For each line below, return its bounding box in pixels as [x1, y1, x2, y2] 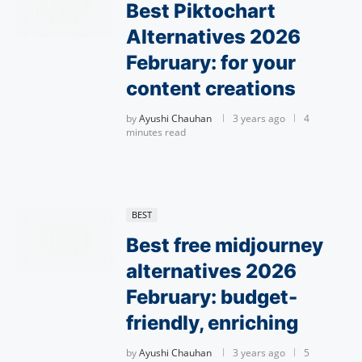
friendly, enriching [126, 311, 298, 335]
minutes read [126, 125, 186, 139]
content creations [126, 77, 296, 100]
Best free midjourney [126, 234, 323, 257]
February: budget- [126, 285, 297, 309]
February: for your [126, 51, 296, 74]
